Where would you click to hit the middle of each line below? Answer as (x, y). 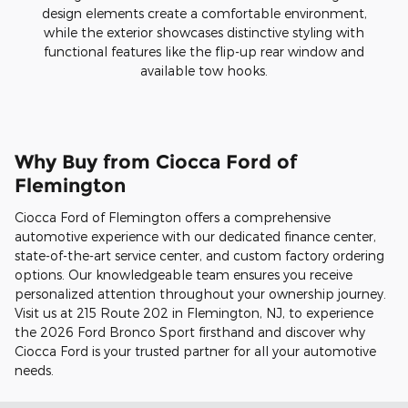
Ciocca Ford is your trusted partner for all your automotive (195, 351)
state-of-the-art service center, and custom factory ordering (199, 255)
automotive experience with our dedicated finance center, (195, 236)
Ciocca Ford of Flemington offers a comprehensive (173, 217)
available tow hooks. (204, 71)
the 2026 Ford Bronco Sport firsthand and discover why (190, 331)
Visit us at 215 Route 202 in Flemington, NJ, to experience (194, 312)
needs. (34, 370)
